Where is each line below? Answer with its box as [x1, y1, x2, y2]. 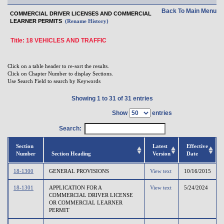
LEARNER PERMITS [10, 17, 62, 24]
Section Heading [51, 150, 91, 156]
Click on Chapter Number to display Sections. [7, 70, 113, 76]
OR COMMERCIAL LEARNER [49, 199, 122, 205]
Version [152, 150, 170, 156]
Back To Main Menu [161, 7, 216, 14]
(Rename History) [65, 17, 108, 24]
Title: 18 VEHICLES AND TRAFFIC [10, 36, 106, 44]
